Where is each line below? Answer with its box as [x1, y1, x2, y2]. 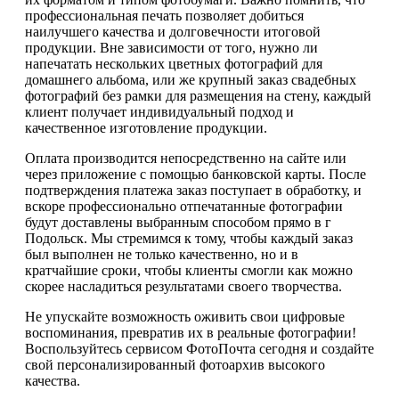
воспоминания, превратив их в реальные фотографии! [25, 324, 356, 340]
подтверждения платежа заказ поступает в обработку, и [25, 182, 362, 198]
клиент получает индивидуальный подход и [25, 103, 294, 119]
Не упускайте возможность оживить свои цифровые [25, 308, 345, 324]
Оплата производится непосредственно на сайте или [25, 150, 346, 166]
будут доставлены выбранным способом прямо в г [25, 214, 331, 230]
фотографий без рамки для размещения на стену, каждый [25, 87, 371, 103]
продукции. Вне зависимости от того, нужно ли [25, 39, 318, 55]
